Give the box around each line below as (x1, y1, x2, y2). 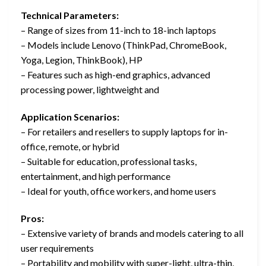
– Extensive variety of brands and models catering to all (21, 227, 243, 239)
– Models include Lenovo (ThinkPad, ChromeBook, (21, 39, 226, 51)
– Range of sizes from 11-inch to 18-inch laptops (21, 24, 216, 36)
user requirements (21, 242, 94, 254)
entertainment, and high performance (21, 170, 170, 182)
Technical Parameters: (21, 9, 119, 21)
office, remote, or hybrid (21, 141, 119, 153)
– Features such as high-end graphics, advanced (21, 69, 210, 81)
